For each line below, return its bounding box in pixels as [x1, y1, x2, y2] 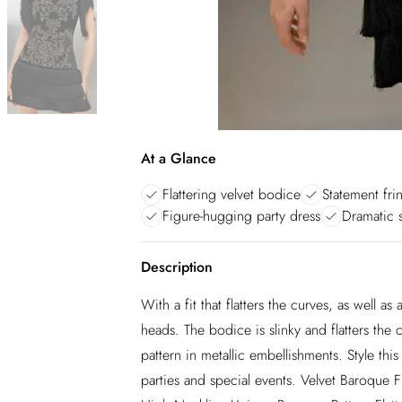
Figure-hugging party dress [162, 205, 320, 226]
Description [141, 257, 213, 277]
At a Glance [141, 148, 216, 169]
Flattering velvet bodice [162, 184, 301, 205]
